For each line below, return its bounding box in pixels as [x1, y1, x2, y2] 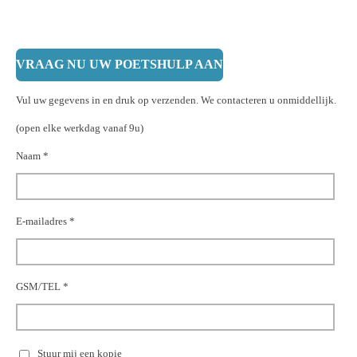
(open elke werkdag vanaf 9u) [16, 121, 143, 134]
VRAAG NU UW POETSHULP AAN [16, 57, 223, 73]
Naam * [16, 149, 49, 162]
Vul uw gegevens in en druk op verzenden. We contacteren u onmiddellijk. [16, 93, 336, 106]
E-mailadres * [16, 215, 75, 227]
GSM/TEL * [16, 280, 69, 293]
